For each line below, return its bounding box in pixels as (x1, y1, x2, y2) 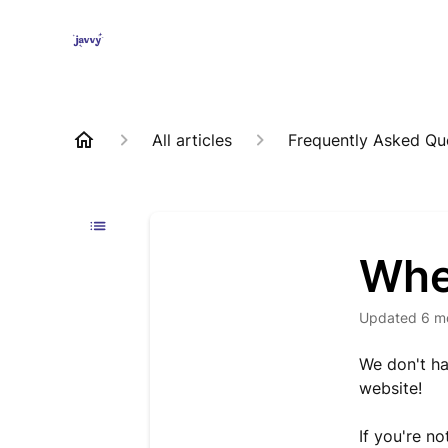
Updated (369, 309, 418, 326)
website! (359, 378, 423, 398)
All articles (152, 130, 232, 150)
